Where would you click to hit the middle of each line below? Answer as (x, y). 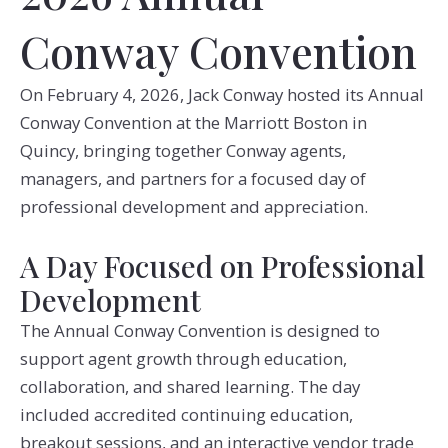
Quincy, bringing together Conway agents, (182, 151)
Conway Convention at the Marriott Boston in (193, 123)
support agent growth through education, (183, 359)
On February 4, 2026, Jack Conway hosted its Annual (221, 95)
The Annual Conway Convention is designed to (199, 331)
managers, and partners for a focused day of (192, 179)
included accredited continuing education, (186, 415)
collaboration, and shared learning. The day (189, 387)
